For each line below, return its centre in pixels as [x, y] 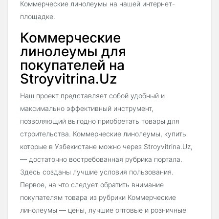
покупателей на [72, 65]
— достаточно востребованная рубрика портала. [101, 159]
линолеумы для [73, 52]
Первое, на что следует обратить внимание [92, 185]
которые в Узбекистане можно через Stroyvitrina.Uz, [106, 147]
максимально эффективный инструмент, [87, 109]
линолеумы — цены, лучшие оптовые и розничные [103, 210]
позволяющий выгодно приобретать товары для [100, 121]
